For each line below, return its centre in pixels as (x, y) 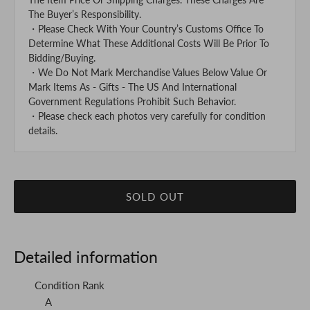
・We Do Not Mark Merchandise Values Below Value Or (148, 73)
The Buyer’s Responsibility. (85, 15)
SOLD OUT (155, 196)
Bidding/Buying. (62, 58)
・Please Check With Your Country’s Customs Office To (146, 29)
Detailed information (86, 257)
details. (43, 131)
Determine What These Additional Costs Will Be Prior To (149, 44)
